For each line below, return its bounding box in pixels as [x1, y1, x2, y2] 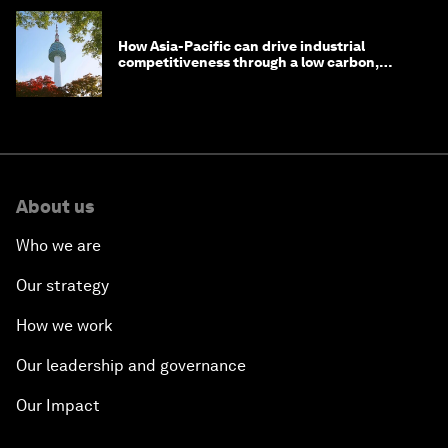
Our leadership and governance [16, 356, 246, 376]
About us [16, 196, 94, 218]
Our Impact [16, 396, 100, 416]
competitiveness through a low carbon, [118, 54, 379, 71]
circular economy [118, 70, 234, 87]
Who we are [16, 236, 101, 256]
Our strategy [16, 276, 109, 296]
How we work [16, 316, 113, 336]
